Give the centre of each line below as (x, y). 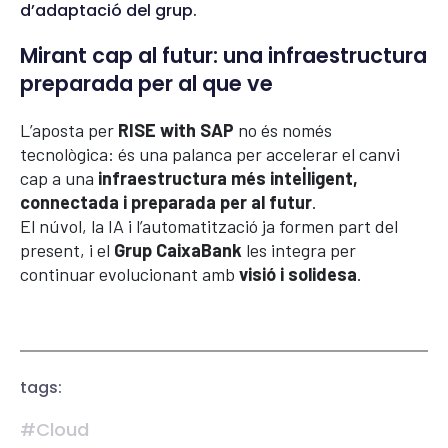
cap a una (59, 178)
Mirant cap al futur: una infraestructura (223, 55)
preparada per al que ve (146, 83)
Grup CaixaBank (178, 250)
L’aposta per (69, 130)
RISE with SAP (176, 130)
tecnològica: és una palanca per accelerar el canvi (210, 154)
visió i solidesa (298, 274)
